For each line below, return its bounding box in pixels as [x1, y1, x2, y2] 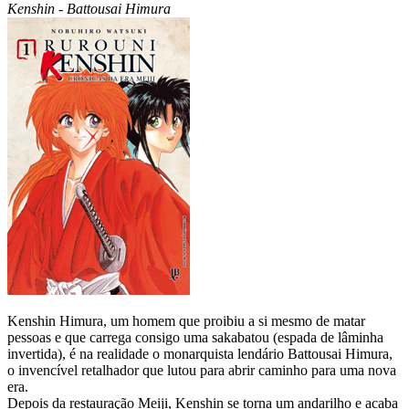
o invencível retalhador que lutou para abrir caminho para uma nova [7, 362, 396, 378]
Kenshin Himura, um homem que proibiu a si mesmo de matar [7, 312, 365, 329]
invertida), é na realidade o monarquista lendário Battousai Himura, [7, 345, 393, 362]
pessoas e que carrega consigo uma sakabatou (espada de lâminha [7, 329, 383, 345]
